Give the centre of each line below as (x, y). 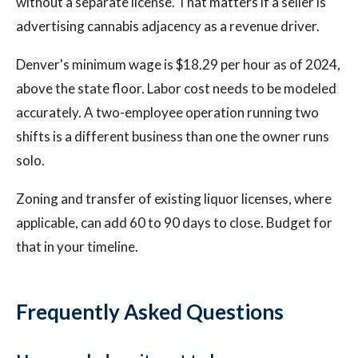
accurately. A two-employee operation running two (167, 112)
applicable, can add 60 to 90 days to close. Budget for (174, 223)
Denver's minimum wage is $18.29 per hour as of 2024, (178, 64)
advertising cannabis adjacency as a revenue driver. (168, 26)
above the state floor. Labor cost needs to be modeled (176, 88)
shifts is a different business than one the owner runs (173, 136)
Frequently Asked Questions (150, 312)
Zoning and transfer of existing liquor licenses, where (174, 199)
